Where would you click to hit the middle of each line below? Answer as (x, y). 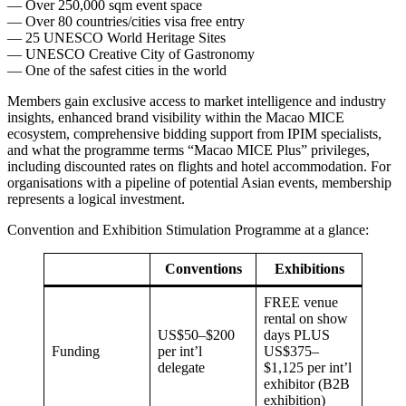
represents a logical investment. (96, 198)
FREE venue (301, 302)
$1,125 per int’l (308, 367)
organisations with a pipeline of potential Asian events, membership (199, 182)
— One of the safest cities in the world (117, 70)
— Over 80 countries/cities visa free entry (126, 21)
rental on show (306, 318)
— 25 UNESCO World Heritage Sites (116, 37)
